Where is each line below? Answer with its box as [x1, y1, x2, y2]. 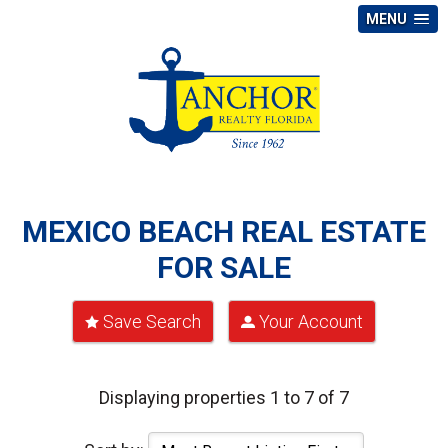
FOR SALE [157, 250, 291, 286]
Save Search [103, 311, 201, 333]
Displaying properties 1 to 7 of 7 [99, 387, 349, 409]
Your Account [259, 311, 363, 333]
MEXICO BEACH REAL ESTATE [22, 214, 426, 250]
